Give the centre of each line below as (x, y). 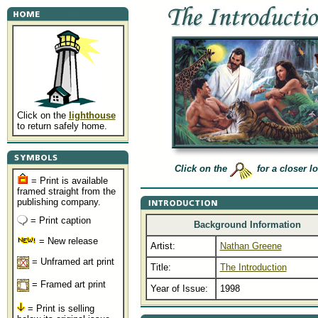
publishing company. (59, 202)
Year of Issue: (179, 289)
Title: (160, 267)
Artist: (163, 246)
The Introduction (253, 267)
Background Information (247, 225)
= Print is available (68, 181)
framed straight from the (66, 191)
